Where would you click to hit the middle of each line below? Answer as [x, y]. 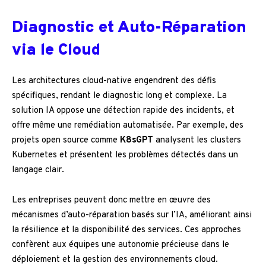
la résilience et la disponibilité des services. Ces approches [126, 230]
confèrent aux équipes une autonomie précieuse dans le [121, 245]
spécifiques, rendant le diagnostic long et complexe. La [119, 96]
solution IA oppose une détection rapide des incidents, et [123, 111]
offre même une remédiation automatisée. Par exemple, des [128, 126]
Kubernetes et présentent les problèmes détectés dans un [125, 156]
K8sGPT [137, 141]
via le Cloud [56, 51]
